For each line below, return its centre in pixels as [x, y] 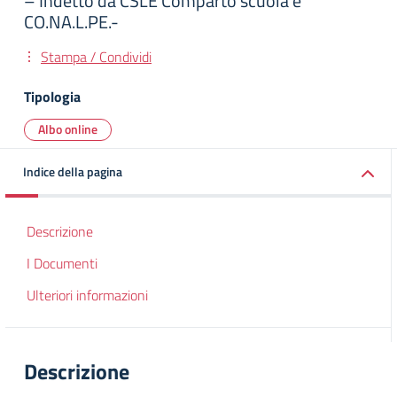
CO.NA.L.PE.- [71, 22]
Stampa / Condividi [96, 57]
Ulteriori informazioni [87, 295]
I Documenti [62, 263]
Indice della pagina [73, 171]
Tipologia [52, 97]
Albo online [68, 129]
